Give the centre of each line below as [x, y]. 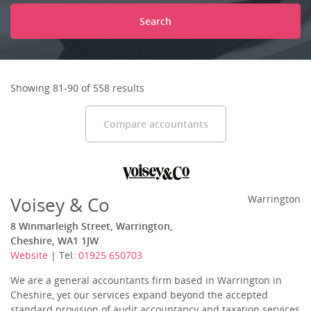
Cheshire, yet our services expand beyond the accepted [139, 295]
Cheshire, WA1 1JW [54, 241]
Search [155, 21]
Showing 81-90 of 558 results [77, 88]
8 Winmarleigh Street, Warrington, [92, 226]
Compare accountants [155, 124]
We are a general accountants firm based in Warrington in [146, 280]
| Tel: [63, 255]
